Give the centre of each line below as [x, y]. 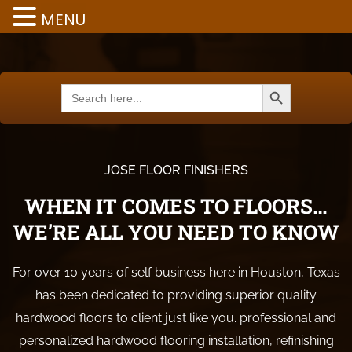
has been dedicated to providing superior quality [176, 295]
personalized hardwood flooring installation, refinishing [176, 341]
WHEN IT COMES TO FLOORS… [176, 206]
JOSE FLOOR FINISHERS [176, 170]
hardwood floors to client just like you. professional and [176, 318]
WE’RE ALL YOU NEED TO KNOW [176, 232]
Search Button [276, 83]
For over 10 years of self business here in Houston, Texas [176, 272]
